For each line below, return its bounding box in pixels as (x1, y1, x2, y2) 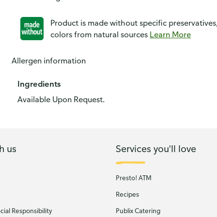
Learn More (150, 30, 191, 39)
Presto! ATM (116, 173, 152, 182)
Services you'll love (116, 142, 196, 155)
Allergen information (12, 56, 86, 65)
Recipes (116, 190, 139, 199)
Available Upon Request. (17, 94, 105, 104)
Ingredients (17, 79, 61, 89)
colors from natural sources (50, 30, 150, 39)
